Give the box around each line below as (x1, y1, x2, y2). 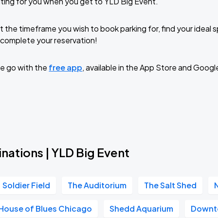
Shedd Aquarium (109, 203, 174, 214)
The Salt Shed (144, 180, 197, 190)
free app (49, 62, 83, 73)
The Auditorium (68, 180, 127, 190)
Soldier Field (2, 180, 51, 190)
